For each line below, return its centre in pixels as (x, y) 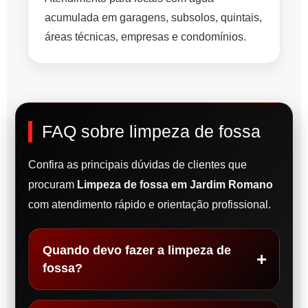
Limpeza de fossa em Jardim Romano (175, 185)
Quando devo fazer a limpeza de (137, 251)
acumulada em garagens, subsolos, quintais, (153, 18)
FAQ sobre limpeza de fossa (151, 132)
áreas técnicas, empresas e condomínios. (145, 37)
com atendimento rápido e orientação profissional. (150, 205)
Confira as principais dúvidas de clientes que (137, 165)
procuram (53, 185)
